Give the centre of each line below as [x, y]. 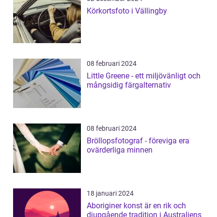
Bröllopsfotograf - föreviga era [138, 141]
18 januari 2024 [110, 193]
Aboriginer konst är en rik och [136, 206]
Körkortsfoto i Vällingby [127, 11]
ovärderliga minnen [120, 150]
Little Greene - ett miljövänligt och [144, 76]
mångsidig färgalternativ [129, 85]
